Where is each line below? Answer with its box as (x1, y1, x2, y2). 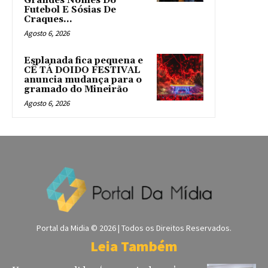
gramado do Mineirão (24, 84, 128, 96)
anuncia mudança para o (24, 74, 142, 86)
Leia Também (90, 236, 178, 255)
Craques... (24, 14, 72, 26)
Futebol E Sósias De (24, 4, 116, 16)
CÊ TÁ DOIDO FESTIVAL (24, 65, 140, 77)
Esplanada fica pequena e (24, 55, 143, 67)
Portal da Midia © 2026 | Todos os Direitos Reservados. (36, 222, 232, 233)
